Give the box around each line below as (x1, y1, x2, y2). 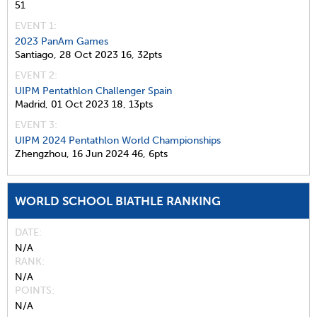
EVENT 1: (15, 20, 57, 33)
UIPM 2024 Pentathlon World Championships (15, 134, 221, 147)
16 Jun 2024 (72, 148, 129, 161)
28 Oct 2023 (59, 49, 118, 62)
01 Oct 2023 (51, 98, 109, 111)
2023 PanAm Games (15, 35, 108, 48)
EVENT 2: (15, 69, 57, 82)
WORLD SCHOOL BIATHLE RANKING (15, 194, 221, 209)
